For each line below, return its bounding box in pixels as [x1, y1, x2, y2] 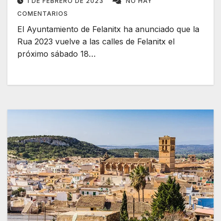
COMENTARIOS [17, 10, 68, 18]
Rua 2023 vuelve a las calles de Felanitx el [17, 37, 175, 47]
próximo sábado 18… [17, 49, 96, 59]
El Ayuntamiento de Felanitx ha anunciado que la [17, 24, 199, 35]
